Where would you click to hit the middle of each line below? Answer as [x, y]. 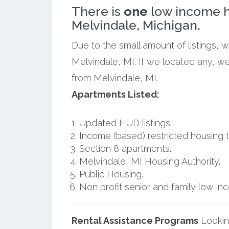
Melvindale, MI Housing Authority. [150, 161]
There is [97, 11]
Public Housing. [111, 174]
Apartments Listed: [115, 94]
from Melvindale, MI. [114, 78]
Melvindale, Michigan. [136, 25]
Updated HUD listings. [125, 123]
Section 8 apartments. [125, 148]
